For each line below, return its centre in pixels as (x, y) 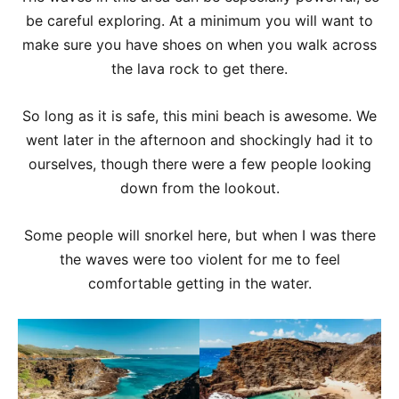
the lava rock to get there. (199, 69)
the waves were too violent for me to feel (199, 259)
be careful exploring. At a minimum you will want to (199, 20)
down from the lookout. (199, 188)
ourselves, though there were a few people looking (199, 164)
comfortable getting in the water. (199, 283)
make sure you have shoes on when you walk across (199, 45)
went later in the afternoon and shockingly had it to (199, 140)
